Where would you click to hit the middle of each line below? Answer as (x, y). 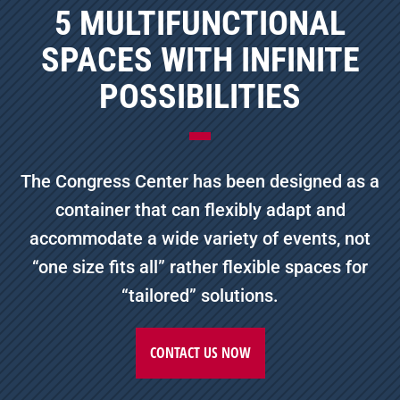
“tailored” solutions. (200, 295)
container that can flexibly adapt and (200, 209)
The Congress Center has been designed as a (200, 181)
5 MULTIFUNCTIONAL (200, 23)
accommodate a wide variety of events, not (200, 238)
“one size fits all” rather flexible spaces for (200, 267)
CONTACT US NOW (200, 352)
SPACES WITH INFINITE (200, 59)
